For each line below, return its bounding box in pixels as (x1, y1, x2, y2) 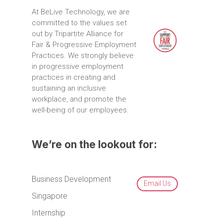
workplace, (32, 94, 68, 104)
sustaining (32, 83, 66, 93)
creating (73, 72, 102, 82)
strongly (81, 51, 108, 60)
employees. (89, 105, 129, 114)
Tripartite (55, 29, 85, 38)
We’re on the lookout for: (32, 138, 158, 151)
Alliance (86, 29, 112, 38)
